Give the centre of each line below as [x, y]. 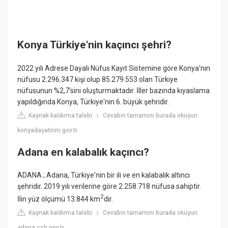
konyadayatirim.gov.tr [48, 130]
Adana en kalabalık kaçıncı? [83, 152]
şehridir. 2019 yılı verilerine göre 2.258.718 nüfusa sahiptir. [109, 187]
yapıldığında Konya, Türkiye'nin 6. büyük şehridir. [93, 102]
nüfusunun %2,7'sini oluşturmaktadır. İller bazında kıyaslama [114, 90]
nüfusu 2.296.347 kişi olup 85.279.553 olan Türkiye [98, 79]
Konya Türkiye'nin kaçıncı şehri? [95, 45]
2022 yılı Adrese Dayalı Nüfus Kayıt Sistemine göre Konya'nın [114, 68]
